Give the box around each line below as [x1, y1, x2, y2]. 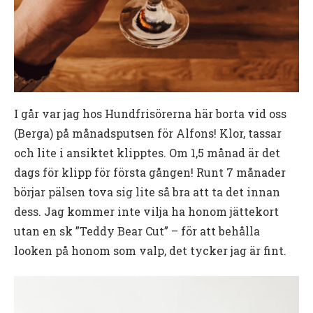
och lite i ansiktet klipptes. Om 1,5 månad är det [14, 145, 280, 161]
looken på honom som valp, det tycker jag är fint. [14, 243, 286, 259]
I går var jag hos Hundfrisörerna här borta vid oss [14, 106, 286, 122]
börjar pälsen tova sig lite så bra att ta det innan [14, 184, 280, 200]
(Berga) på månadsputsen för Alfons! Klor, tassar [14, 126, 282, 141]
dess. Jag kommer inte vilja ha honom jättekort [14, 204, 279, 219]
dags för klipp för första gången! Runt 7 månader [14, 165, 286, 180]
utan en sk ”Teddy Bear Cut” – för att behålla [14, 224, 260, 239]
